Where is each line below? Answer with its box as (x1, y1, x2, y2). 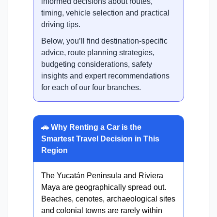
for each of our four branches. (41, 83, 141, 92)
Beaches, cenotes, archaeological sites (41, 195, 175, 203)
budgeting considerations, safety (41, 60, 152, 68)
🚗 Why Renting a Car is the (41, 123, 141, 131)
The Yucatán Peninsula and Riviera (41, 171, 163, 180)
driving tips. (41, 20, 80, 29)
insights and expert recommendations (41, 72, 170, 80)
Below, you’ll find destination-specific (41, 37, 168, 45)
